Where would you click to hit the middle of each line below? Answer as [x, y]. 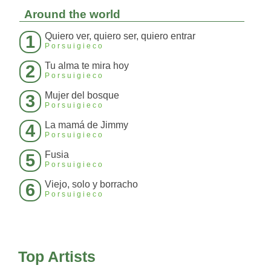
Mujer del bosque [82, 95]
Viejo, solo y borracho [91, 184]
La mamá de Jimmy [87, 125]
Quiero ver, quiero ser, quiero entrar [120, 36]
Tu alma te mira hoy [87, 66]
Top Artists [57, 256]
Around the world [72, 14]
